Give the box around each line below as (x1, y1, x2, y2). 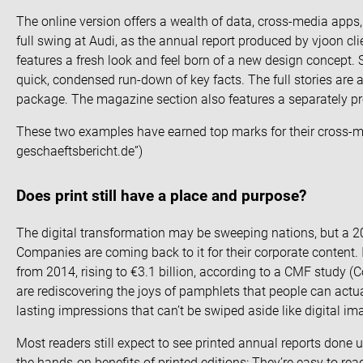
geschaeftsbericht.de (16, 143, 135, 159)
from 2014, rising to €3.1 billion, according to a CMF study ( (16, 263, 353, 280)
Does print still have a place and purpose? (16, 187, 306, 206)
